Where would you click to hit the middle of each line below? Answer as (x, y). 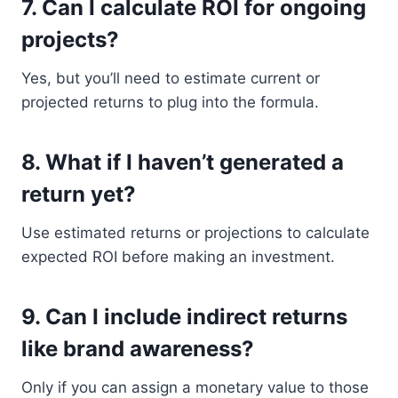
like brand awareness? (138, 348)
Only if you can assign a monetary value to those (195, 387)
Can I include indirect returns (196, 316)
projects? (70, 39)
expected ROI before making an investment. (178, 256)
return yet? (79, 194)
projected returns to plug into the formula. (170, 102)
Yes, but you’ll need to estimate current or (171, 78)
